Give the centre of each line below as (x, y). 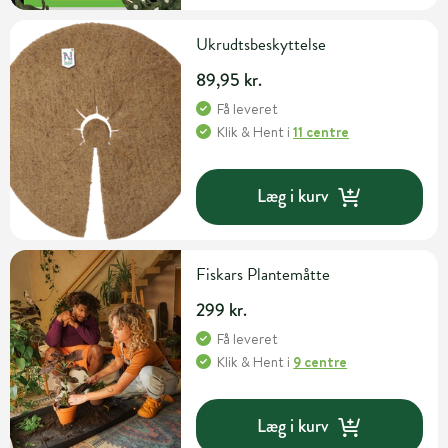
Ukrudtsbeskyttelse (261, 44)
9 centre (320, 361)
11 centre (321, 131)
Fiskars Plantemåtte (263, 274)
